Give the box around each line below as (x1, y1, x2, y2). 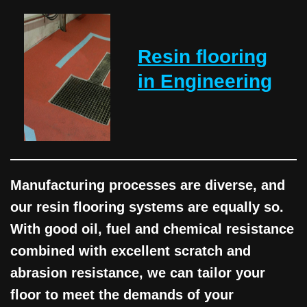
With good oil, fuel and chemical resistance (10, 221, 294, 237)
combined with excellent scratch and (10, 243, 251, 259)
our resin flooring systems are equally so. (10, 199, 284, 215)
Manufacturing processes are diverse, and (10, 177, 285, 193)
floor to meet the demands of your (10, 287, 234, 303)
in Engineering (138, 71, 272, 93)
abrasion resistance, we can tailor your (10, 265, 265, 281)
